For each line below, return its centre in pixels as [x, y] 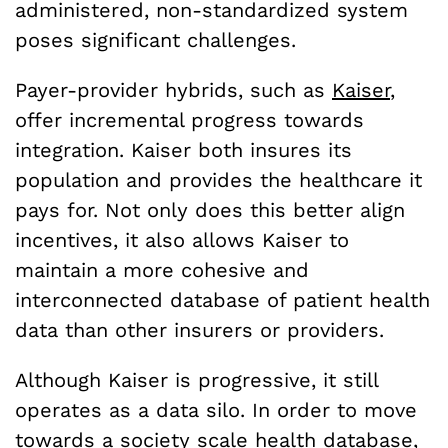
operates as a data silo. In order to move [216, 410]
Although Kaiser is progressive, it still [196, 380]
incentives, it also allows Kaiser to [182, 240]
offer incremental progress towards [189, 120]
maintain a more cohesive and [162, 270]
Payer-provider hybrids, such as [173, 90]
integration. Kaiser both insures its [183, 150]
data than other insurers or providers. [199, 330]
